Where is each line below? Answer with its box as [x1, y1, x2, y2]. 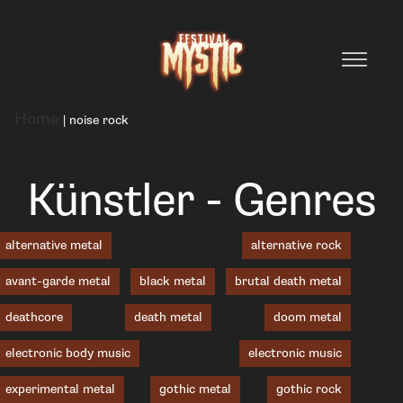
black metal [139, 273, 206, 289]
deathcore [5, 309, 63, 325]
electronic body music [5, 345, 130, 361]
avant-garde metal [5, 273, 111, 289]
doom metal [273, 309, 342, 325]
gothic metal [159, 381, 232, 397]
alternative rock [250, 237, 342, 253]
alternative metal [5, 237, 103, 253]
